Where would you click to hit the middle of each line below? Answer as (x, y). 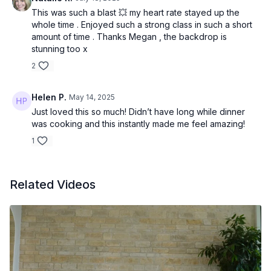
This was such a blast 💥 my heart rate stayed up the (135, 12)
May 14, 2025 (92, 97)
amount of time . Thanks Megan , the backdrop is (129, 37)
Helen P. (49, 97)
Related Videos (53, 184)
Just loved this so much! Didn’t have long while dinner (138, 112)
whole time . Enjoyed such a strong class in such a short (142, 24)
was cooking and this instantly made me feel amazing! (138, 124)
